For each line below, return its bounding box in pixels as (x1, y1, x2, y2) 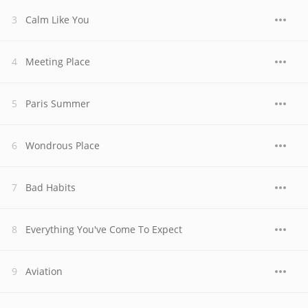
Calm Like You (25, 13, 89, 26)
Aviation (25, 265, 63, 278)
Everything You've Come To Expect (25, 223, 182, 236)
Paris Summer (25, 97, 90, 110)
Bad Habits (25, 181, 76, 194)
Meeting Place (25, 55, 90, 68)
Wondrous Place (25, 139, 100, 152)
